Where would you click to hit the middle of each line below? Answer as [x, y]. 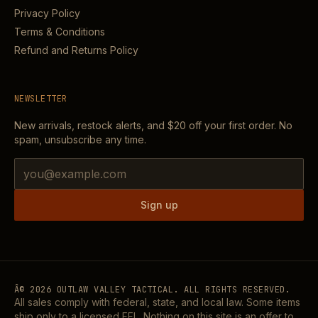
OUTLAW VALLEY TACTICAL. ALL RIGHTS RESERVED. [171, 290]
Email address [48, 162]
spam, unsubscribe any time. [80, 139]
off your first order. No [239, 125]
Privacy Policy [47, 13]
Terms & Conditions [60, 32]
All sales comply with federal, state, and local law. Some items [157, 302]
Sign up [159, 205]
